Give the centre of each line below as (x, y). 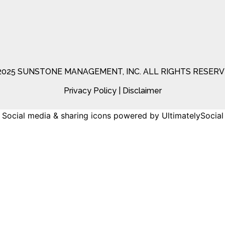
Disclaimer (142, 91)
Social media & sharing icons (56, 115)
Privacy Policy (90, 91)
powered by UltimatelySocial (167, 115)
